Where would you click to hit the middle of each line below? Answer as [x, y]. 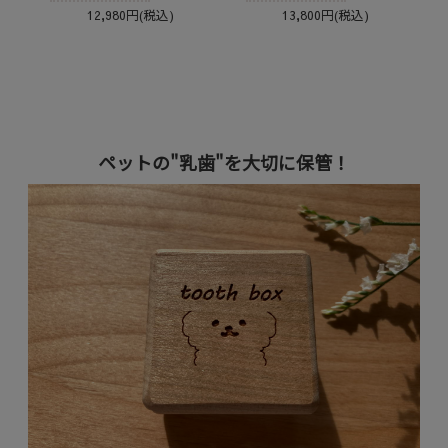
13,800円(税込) [326, 14]
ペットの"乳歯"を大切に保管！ [223, 162]
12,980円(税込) [130, 14]
